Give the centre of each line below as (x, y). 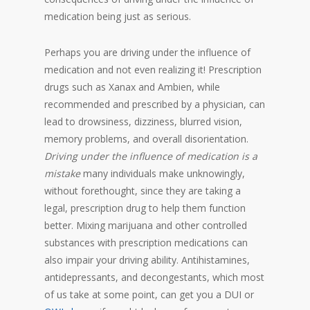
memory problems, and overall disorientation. (146, 139)
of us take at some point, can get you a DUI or (149, 294)
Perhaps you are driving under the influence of (147, 52)
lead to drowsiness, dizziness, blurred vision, (143, 121)
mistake (62, 173)
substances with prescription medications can (146, 243)
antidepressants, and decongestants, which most (154, 277)
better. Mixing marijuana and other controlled (146, 225)
